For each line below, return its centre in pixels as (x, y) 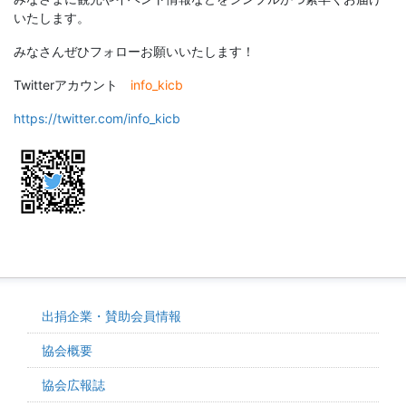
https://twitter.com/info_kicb (97, 118)
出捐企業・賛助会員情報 (111, 316)
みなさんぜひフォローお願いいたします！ (134, 51)
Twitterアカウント (72, 85)
